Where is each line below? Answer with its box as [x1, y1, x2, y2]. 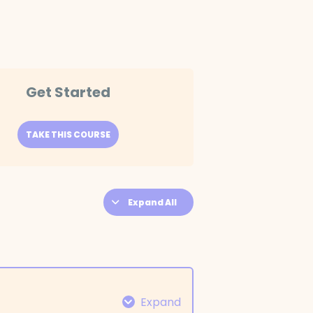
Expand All [127, 196, 177, 209]
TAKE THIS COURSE [26, 129, 111, 141]
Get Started [26, 82, 111, 103]
